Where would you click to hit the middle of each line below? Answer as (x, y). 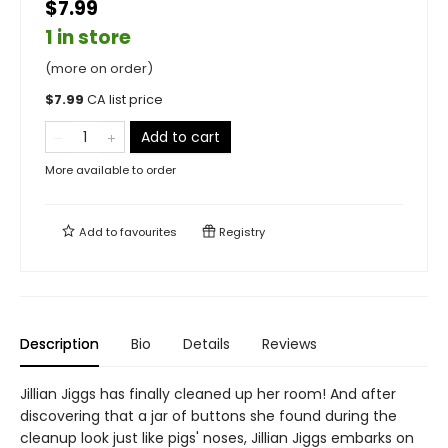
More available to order (110, 170)
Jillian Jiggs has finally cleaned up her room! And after (208, 394)
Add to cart (180, 137)
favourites (148, 232)
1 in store (88, 38)
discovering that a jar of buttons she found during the (208, 416)
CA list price (125, 100)
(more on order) (99, 69)
